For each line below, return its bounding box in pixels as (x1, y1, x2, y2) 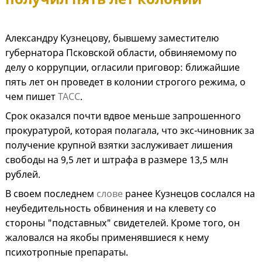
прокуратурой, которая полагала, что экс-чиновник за (5, 124, 254, 137)
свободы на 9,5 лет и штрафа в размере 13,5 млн (5, 153, 228, 167)
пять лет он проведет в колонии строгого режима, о (5, 75, 246, 89)
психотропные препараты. (5, 246, 128, 259)
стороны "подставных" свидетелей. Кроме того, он (5, 216, 240, 230)
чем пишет (5, 90, 58, 104)
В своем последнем (5, 187, 96, 201)
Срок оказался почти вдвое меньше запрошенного (5, 109, 241, 123)
